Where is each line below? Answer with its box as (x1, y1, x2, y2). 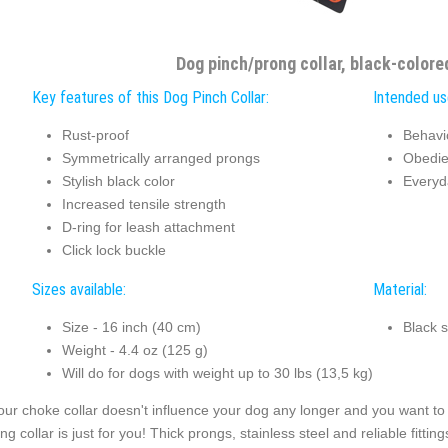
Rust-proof (61, 127, 129, 144)
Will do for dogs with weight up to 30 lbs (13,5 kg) (61, 365, 373, 382)
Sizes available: (31, 279, 126, 299)
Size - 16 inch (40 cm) (61, 319, 201, 336)
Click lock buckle (61, 242, 166, 259)
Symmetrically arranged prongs (61, 150, 260, 167)
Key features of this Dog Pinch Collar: (31, 87, 269, 107)
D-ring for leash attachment (61, 219, 235, 236)
